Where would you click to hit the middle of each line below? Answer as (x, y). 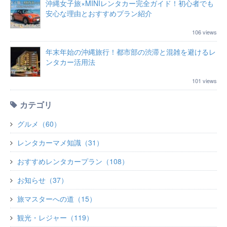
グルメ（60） (39, 123)
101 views (204, 80)
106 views (204, 32)
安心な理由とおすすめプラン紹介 (99, 13)
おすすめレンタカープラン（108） (73, 161)
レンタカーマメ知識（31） (60, 142)
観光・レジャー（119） (55, 217)
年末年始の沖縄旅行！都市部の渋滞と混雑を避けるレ (131, 51)
